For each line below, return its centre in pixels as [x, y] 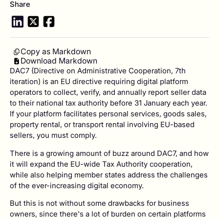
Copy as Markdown [56, 52]
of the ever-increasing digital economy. [77, 185]
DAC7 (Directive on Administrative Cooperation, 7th [98, 71]
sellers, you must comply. [53, 135]
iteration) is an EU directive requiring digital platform [99, 82]
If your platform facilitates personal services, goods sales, [108, 114]
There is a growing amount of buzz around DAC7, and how [109, 153]
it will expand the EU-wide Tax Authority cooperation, [101, 164]
